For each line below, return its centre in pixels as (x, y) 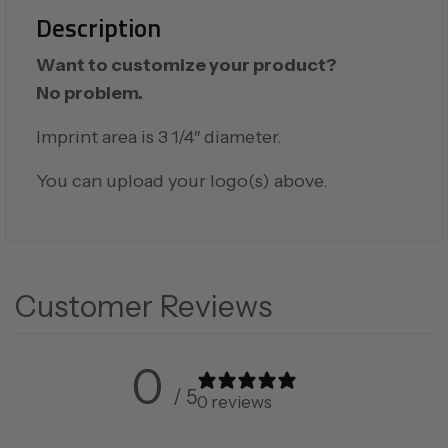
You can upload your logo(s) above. (182, 181)
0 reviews (234, 401)
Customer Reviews (143, 307)
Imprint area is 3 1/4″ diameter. (159, 137)
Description (98, 28)
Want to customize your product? (186, 65)
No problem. (89, 93)
